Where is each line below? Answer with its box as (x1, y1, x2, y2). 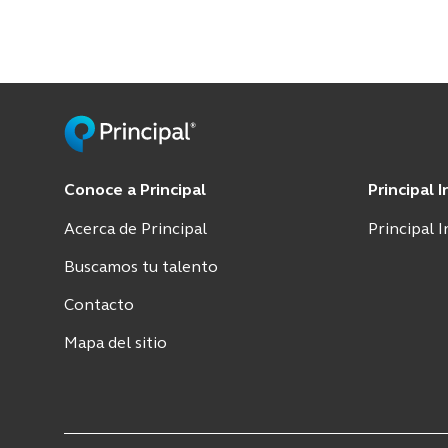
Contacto (64, 297, 134, 314)
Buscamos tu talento (64, 259, 218, 276)
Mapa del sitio (64, 335, 167, 352)
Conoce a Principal (64, 182, 206, 199)
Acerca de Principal (64, 221, 207, 238)
